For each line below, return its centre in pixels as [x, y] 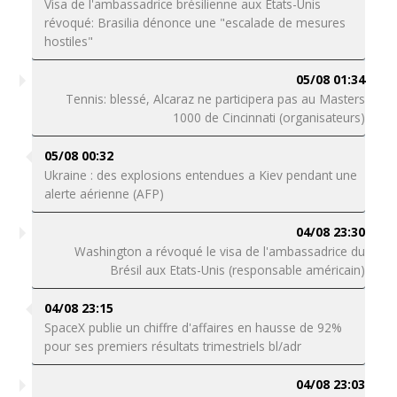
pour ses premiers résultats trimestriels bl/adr [172, 346]
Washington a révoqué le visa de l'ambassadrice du [220, 251]
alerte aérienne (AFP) [104, 194]
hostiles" [68, 41]
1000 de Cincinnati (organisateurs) [269, 117]
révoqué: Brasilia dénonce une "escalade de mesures [195, 23]
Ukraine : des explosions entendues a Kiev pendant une [200, 175]
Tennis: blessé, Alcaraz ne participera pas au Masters [216, 99]
